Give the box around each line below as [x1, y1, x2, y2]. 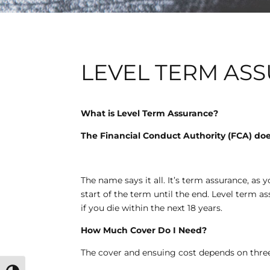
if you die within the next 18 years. [81, 202, 223, 214]
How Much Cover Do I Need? [81, 225, 207, 236]
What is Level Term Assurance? [81, 108, 219, 119]
